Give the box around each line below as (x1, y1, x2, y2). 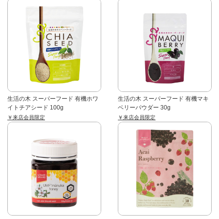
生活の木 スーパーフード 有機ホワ (7, 95, 98, 103)
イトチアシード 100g (7, 104, 64, 111)
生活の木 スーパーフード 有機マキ (118, 95, 209, 103)
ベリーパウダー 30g (118, 104, 171, 111)
